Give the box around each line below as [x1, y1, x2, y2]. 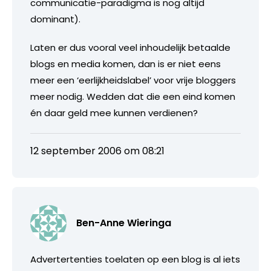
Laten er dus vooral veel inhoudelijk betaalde [30, 41, 230, 54]
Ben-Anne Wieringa [76, 215, 171, 230]
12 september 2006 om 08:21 [30, 143, 165, 158]
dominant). [30, 12, 80, 25]
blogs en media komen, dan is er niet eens [30, 57, 221, 70]
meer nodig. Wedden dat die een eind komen [30, 90, 235, 103]
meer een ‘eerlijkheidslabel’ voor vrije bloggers [30, 73, 236, 87]
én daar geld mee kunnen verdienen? [30, 106, 198, 119]
